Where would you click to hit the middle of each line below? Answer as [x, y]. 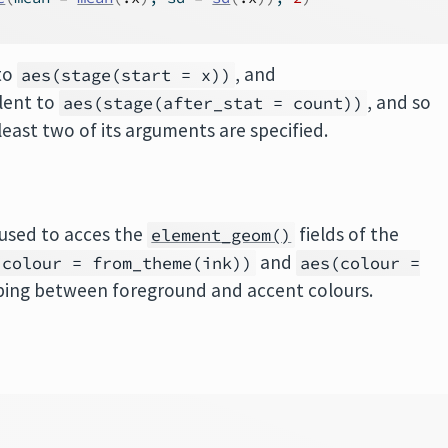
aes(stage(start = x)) [126, 75]
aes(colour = [360, 263]
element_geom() [221, 235]
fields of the [347, 234]
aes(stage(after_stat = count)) [213, 103]
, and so [399, 102]
